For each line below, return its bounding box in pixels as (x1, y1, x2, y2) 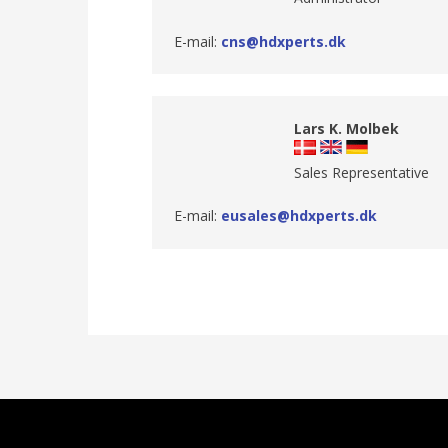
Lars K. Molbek (294, 118, 400, 138)
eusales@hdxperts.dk (220, 206, 377, 226)
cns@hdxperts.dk (220, 31, 346, 51)
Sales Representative (294, 162, 430, 182)
